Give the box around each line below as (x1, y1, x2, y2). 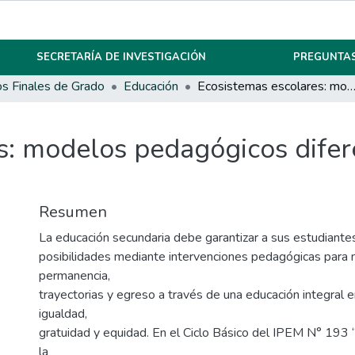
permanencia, (39, 267, 110, 285)
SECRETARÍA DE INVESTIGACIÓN (36, 50, 207, 64)
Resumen (39, 201, 107, 223)
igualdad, (39, 305, 87, 323)
